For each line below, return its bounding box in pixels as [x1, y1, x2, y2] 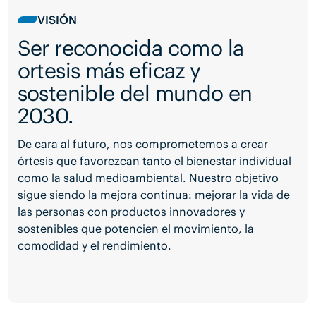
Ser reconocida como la [17, 35, 244, 62]
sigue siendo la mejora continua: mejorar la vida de [17, 188, 290, 202]
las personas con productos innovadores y [17, 205, 245, 219]
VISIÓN [37, 12, 77, 27]
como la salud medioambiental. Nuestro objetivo [17, 171, 279, 186]
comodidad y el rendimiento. [17, 238, 171, 253]
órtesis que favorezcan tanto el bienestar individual [17, 154, 291, 169]
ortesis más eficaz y [17, 57, 201, 85]
